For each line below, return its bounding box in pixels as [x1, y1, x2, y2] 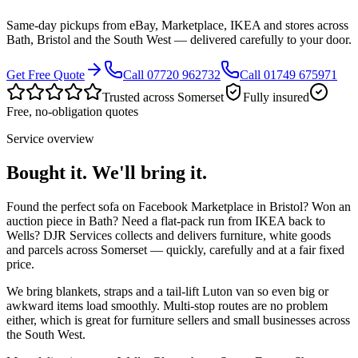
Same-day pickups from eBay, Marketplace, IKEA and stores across [6, 18, 348, 33]
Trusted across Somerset [102, 90, 224, 105]
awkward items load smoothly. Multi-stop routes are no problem [6, 298, 328, 312]
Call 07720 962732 [123, 68, 221, 82]
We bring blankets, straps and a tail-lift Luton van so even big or [6, 284, 328, 298]
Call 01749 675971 [240, 68, 337, 82]
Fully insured [243, 90, 309, 105]
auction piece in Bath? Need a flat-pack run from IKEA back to [6, 213, 325, 228]
